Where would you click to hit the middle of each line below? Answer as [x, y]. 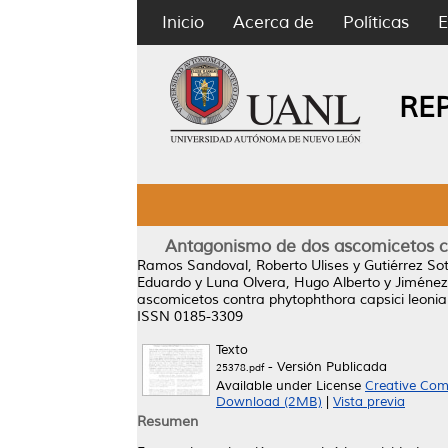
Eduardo [164, 282]
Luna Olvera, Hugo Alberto [293, 282]
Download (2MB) [269, 402]
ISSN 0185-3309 [190, 316]
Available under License [290, 386]
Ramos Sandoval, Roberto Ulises [243, 265]
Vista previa [369, 402]
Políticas [376, 22]
